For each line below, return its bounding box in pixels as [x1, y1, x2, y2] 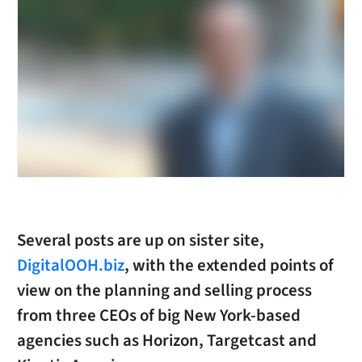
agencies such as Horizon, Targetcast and [16, 329, 317, 353]
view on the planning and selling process [16, 279, 312, 303]
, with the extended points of [124, 254, 334, 278]
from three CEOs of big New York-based [16, 304, 301, 328]
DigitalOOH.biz [16, 254, 124, 278]
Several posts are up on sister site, [16, 229, 264, 253]
